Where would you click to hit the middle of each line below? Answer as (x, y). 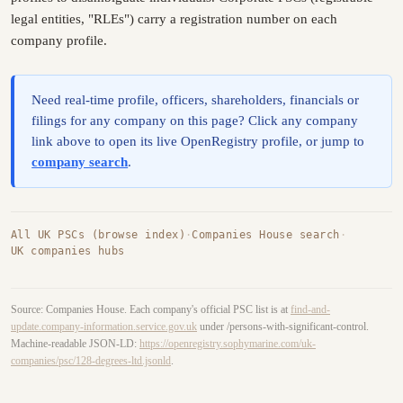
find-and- (310, 309)
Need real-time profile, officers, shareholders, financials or (196, 100)
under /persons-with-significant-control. (283, 327)
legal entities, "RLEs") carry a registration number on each (174, 19)
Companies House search (266, 234)
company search (80, 162)
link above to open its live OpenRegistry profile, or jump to (198, 142)
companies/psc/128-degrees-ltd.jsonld (91, 361)
